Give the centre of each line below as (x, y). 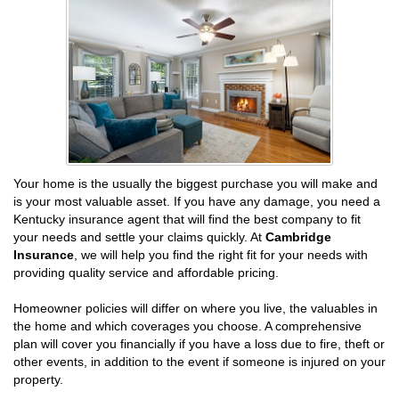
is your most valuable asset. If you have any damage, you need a (197, 201)
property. (38, 379)
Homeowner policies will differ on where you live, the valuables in (195, 308)
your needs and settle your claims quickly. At (139, 236)
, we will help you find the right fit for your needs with (221, 254)
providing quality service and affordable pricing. (146, 272)
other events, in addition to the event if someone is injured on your (199, 361)
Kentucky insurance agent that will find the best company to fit (187, 219)
